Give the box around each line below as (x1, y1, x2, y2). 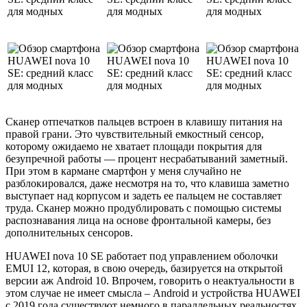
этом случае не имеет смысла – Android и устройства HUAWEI (5, 287, 300, 299)
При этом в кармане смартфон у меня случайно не (5, 165, 241, 177)
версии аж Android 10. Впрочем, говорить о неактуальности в (5, 275, 295, 287)
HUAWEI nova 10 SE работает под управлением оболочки (5, 250, 278, 262)
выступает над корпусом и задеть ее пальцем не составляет (5, 190, 282, 202)
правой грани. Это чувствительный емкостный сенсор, (5, 128, 264, 140)
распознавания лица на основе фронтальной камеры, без (5, 214, 271, 227)
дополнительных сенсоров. (5, 227, 133, 239)
